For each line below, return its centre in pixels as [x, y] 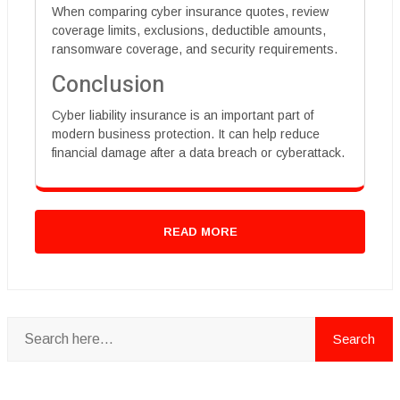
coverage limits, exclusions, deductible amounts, [189, 30]
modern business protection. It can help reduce [186, 133]
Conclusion [108, 85]
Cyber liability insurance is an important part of [183, 115]
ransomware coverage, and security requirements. [195, 49]
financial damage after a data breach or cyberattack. [198, 152]
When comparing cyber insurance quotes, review [190, 11]
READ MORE [200, 231]
